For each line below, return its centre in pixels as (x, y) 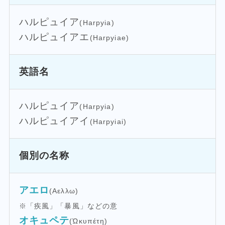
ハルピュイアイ (54, 121)
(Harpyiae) (109, 38)
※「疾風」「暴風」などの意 (68, 206)
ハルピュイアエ (54, 37)
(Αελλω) (64, 191)
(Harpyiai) (108, 122)
